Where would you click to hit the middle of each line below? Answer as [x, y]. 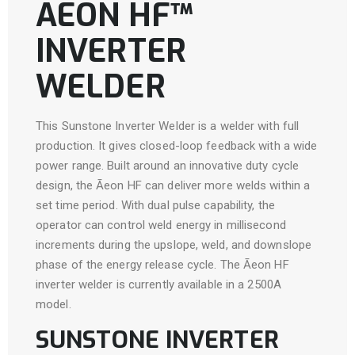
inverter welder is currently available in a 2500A [158, 284]
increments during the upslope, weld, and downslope [174, 245]
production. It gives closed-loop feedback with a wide [177, 146]
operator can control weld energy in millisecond [161, 225]
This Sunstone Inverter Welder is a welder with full [168, 126]
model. [53, 304]
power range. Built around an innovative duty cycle [168, 166]
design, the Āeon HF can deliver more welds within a [173, 185]
